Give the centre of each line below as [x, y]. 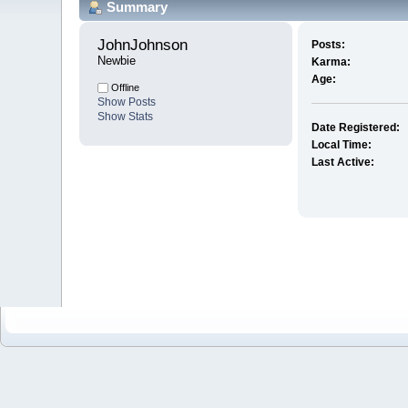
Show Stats [126, 117]
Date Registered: [355, 128]
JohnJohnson [145, 46]
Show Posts [127, 102]
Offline [124, 88]
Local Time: [341, 145]
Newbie [117, 61]
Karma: [331, 62]
